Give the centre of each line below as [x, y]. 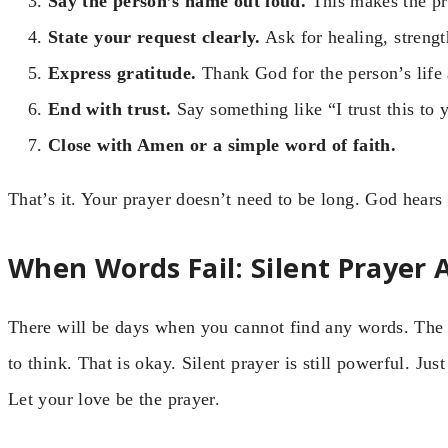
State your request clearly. [154, 37]
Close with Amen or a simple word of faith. [222, 145]
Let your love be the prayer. [114, 398]
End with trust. [110, 109]
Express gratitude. [122, 73]
